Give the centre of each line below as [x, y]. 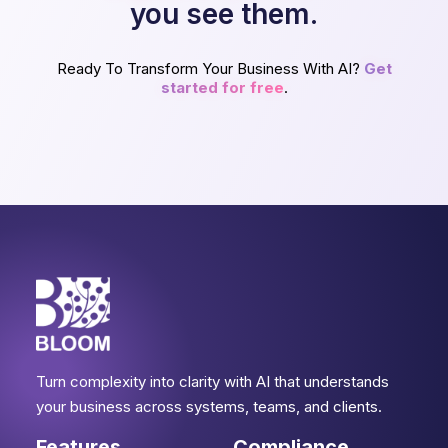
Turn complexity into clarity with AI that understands [212, 381]
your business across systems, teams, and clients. [209, 406]
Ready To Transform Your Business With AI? [210, 68]
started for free [222, 87]
